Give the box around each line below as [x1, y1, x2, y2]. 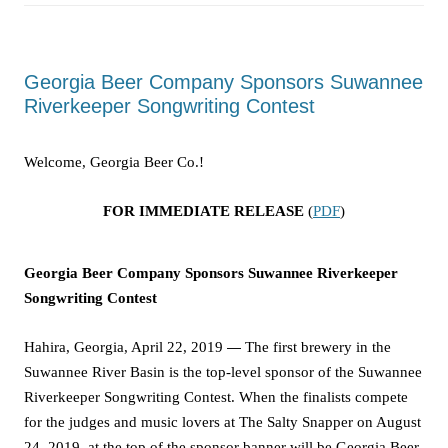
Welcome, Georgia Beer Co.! [24, 153, 204, 170]
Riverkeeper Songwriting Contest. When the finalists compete [24, 389, 408, 406]
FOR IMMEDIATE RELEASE [103, 202, 304, 219]
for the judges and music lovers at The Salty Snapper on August [24, 414, 421, 431]
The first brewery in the [241, 339, 391, 356]
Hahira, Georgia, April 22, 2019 [24, 339, 227, 356]
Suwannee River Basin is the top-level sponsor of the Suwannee [24, 364, 422, 381]
